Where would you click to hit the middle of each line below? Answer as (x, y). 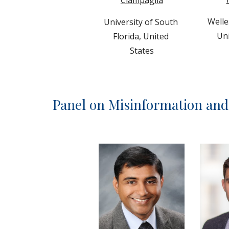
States (142, 50)
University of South (141, 22)
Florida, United (141, 36)
